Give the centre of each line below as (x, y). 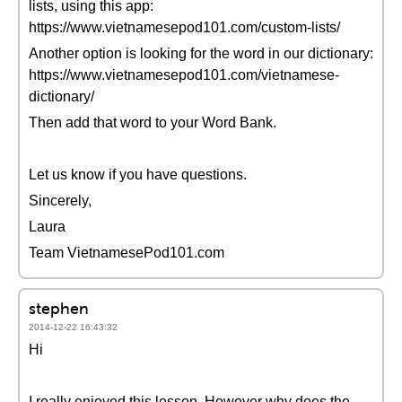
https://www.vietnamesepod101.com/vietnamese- (184, 75)
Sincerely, (60, 201)
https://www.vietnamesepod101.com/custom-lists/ (184, 27)
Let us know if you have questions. (138, 175)
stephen (59, 308)
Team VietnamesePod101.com (127, 253)
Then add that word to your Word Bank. (153, 122)
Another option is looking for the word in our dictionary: (201, 53)
